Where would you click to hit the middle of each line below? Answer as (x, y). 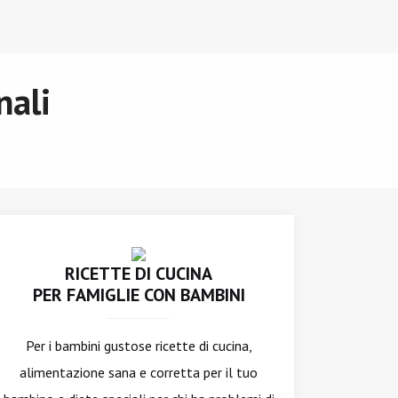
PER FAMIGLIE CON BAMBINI (139, 295)
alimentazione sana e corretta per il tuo (139, 372)
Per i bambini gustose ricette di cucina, (139, 346)
